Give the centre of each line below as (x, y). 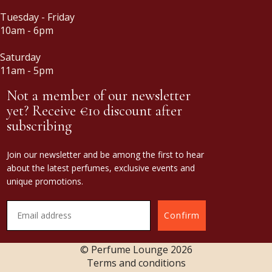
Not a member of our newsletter (99, 95)
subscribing (39, 126)
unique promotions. (45, 181)
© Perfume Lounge (125, 249)
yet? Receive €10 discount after (94, 110)
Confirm (182, 215)
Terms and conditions (136, 263)
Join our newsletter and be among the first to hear (105, 154)
